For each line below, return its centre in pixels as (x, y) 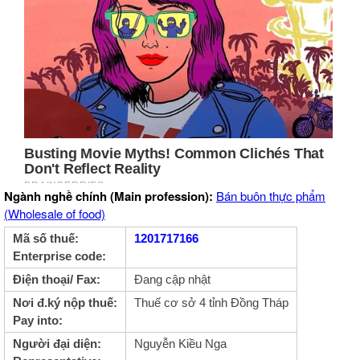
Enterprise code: (59, 256)
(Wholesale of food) (55, 214)
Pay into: (38, 321)
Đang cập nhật (172, 280)
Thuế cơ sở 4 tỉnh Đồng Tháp (211, 303)
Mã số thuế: (46, 239)
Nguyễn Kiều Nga (180, 344)
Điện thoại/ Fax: (57, 280)
